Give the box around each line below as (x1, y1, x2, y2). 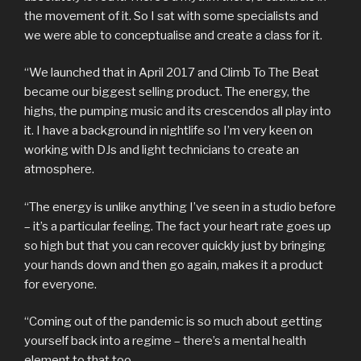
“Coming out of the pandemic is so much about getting (24, 314, 322, 330)
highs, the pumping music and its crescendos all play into (24, 104, 331, 119)
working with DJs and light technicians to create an (24, 143, 299, 158)
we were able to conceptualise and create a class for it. (24, 27, 322, 43)
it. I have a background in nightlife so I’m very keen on (24, 123, 313, 139)
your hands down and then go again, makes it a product (24, 257, 323, 272)
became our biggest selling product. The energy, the (24, 85, 310, 100)
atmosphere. (24, 162, 97, 177)
